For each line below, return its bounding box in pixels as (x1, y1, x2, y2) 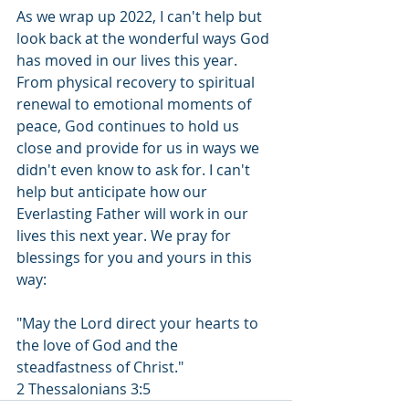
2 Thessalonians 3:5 (16, 379, 151, 400)
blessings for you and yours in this (16, 247, 256, 268)
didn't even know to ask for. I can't (16, 160, 254, 181)
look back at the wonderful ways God (16, 28, 273, 49)
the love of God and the (16, 335, 182, 356)
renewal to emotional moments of (16, 94, 255, 115)
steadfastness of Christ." (16, 357, 191, 378)
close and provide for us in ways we (16, 138, 263, 159)
